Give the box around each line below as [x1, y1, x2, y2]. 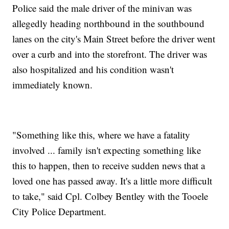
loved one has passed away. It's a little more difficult [12, 174, 213, 187]
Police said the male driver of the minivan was [12, 1, 192, 14]
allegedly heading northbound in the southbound [12, 16, 205, 30]
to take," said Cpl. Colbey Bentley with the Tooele [12, 189, 209, 202]
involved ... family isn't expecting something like [12, 143, 201, 156]
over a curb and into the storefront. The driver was [12, 47, 208, 60]
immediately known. [12, 78, 93, 91]
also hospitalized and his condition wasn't [12, 62, 174, 76]
